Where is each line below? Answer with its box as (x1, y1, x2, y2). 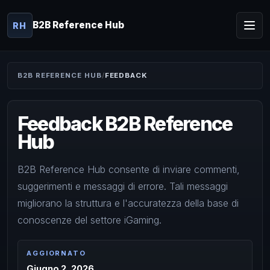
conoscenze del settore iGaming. (17, 213, 162, 226)
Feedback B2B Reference (17, 112, 233, 136)
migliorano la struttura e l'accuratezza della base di (17, 196, 239, 209)
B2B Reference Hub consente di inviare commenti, (17, 163, 240, 175)
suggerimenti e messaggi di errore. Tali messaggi (17, 180, 228, 192)
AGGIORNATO (27, 249, 86, 258)
